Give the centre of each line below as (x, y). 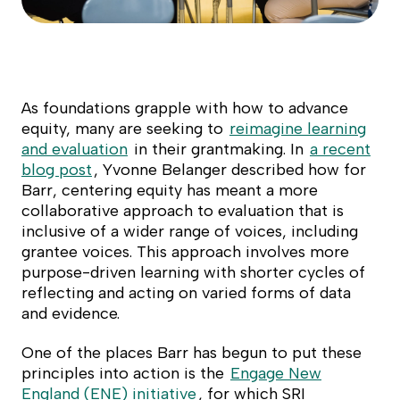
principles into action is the (125, 374)
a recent (340, 150)
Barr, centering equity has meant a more (170, 191)
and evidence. (71, 314)
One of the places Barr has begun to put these (192, 353)
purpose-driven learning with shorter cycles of (193, 273)
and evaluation (75, 150)
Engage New (276, 374)
